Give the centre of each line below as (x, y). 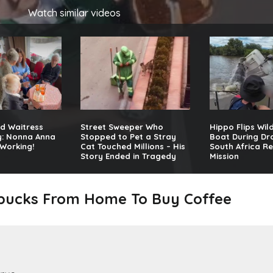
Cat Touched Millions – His (133, 147)
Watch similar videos (75, 13)
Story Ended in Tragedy (129, 156)
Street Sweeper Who (122, 127)
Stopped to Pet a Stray (129, 137)
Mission (225, 156)
